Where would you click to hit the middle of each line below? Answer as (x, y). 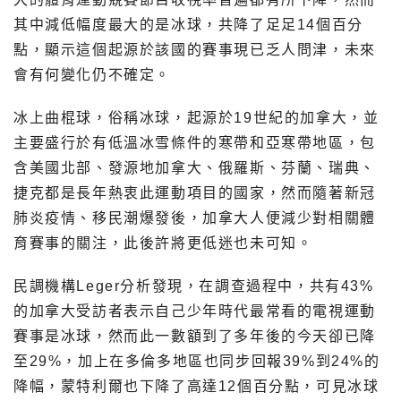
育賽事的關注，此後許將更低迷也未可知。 (163, 243)
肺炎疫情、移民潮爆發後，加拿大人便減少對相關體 (195, 218)
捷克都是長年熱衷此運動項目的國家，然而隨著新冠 (195, 192)
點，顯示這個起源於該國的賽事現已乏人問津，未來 (195, 49)
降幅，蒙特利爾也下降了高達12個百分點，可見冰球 (196, 386)
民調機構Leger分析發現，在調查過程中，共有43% (194, 286)
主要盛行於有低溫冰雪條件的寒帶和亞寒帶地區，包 (195, 142)
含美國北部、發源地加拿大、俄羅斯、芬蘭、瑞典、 (195, 167)
